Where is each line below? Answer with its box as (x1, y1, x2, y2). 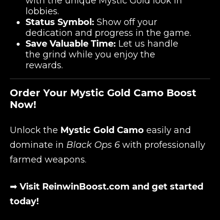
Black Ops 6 (66, 139, 120, 150)
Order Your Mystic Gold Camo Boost (10, 87, 196, 99)
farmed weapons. (10, 154, 86, 165)
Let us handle (116, 38, 178, 49)
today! (10, 196, 39, 207)
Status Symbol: (26, 17, 94, 27)
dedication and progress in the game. (26, 27, 191, 38)
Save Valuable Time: (26, 38, 116, 49)
